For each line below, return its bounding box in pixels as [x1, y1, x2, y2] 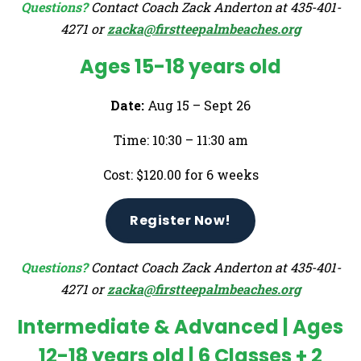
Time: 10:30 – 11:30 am [113, 131, 248, 148]
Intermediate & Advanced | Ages [18, 313, 343, 340]
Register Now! [130, 210, 231, 230]
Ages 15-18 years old [80, 52, 281, 80]
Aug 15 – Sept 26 [144, 96, 251, 114]
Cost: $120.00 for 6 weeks [102, 165, 259, 183]
